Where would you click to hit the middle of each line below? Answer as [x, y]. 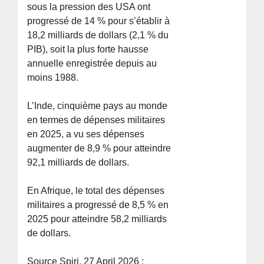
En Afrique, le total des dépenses [96, 190]
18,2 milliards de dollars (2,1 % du [98, 35]
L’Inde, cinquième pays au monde [98, 105]
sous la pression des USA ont [89, 6]
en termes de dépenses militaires [96, 120]
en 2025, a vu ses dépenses [86, 134]
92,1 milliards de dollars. [78, 162]
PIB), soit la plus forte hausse [88, 49]
